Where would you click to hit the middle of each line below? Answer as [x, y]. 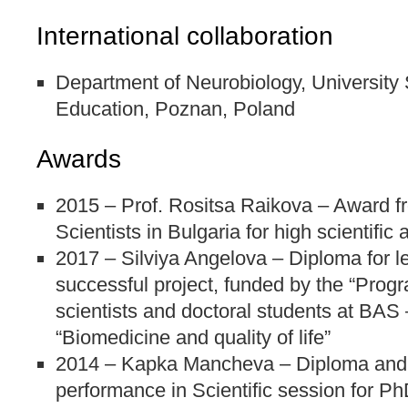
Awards [79, 159]
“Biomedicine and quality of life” [193, 338]
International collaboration [185, 36]
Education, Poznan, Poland [175, 109]
